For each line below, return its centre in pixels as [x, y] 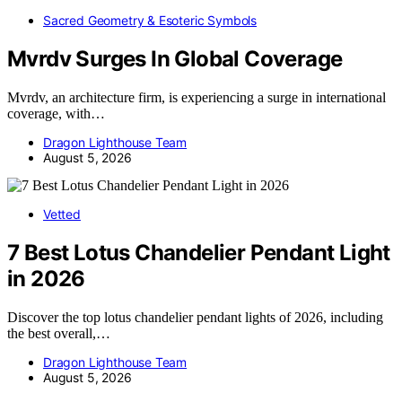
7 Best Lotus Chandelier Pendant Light [199, 252]
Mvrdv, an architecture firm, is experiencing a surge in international [197, 98]
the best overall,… [59, 333]
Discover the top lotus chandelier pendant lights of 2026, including [195, 317]
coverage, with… [56, 114]
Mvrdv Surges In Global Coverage [175, 59]
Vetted [62, 214]
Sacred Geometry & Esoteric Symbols [150, 21]
